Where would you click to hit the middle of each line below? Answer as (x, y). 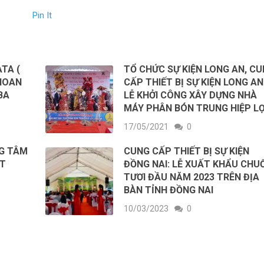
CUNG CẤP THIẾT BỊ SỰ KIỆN (187, 151)
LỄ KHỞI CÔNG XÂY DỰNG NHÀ (191, 95)
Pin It (42, 15)
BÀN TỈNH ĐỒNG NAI (169, 190)
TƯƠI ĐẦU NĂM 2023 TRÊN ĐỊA (192, 177)
